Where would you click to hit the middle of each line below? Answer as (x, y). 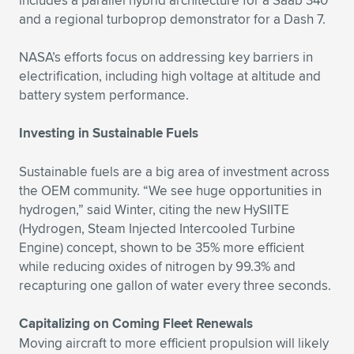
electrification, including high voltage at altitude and (170, 76)
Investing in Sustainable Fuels (109, 133)
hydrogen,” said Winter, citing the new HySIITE (154, 209)
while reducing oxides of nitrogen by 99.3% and (157, 266)
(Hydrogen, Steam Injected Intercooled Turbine (157, 228)
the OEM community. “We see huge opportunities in (170, 190)
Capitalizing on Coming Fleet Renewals (136, 324)
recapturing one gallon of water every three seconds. (175, 285)
